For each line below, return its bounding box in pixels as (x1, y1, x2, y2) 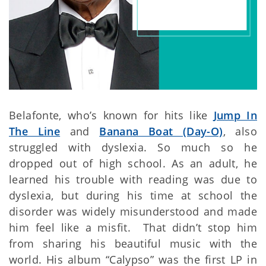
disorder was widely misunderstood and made (9, 204, 257, 219)
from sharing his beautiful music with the (9, 236, 257, 251)
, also (223, 124, 257, 139)
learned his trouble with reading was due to (9, 172, 257, 187)
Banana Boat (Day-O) (99, 124, 223, 139)
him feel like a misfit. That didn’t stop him (9, 220, 257, 235)
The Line (9, 124, 61, 139)
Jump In (213, 108, 257, 123)
